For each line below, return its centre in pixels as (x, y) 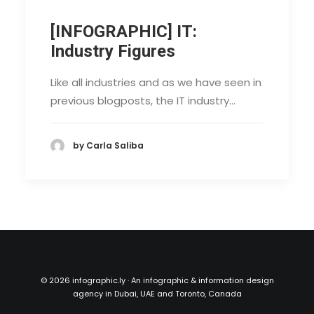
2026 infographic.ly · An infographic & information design (161, 280)
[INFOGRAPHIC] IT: (124, 31)
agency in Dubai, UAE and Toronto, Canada (157, 294)
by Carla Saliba (108, 146)
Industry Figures (113, 51)
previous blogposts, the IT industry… (143, 100)
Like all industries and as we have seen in (156, 82)
